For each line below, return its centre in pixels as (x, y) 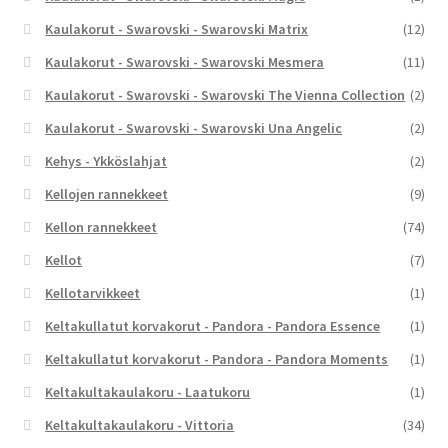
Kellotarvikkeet (93, 292)
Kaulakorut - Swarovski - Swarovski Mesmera (185, 61)
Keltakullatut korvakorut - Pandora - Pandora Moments (217, 358)
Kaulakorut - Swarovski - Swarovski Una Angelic (194, 127)
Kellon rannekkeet (101, 226)
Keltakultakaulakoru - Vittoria (140, 424)
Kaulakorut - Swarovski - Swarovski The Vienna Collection (225, 94)
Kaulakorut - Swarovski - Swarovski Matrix (177, 28)
